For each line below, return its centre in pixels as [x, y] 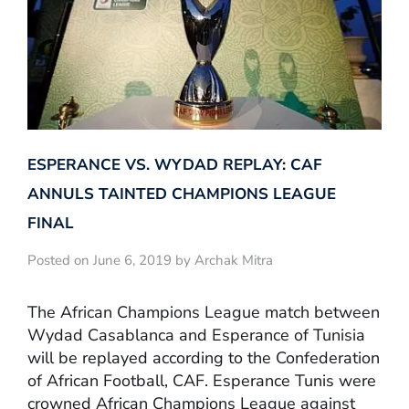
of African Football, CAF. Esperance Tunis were [202, 381]
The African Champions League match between [204, 313]
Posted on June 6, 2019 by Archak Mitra [150, 260]
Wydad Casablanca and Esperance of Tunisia [196, 336]
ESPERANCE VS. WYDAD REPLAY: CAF [175, 164]
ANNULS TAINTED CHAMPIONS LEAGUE [182, 194]
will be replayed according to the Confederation [204, 358]
